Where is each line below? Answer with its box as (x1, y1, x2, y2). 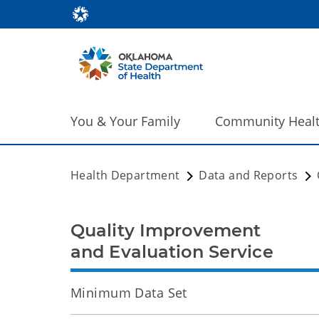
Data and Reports (199, 167, 298, 183)
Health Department (70, 167, 180, 183)
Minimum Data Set (70, 284, 187, 301)
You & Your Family (70, 113, 180, 130)
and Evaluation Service (70, 241, 273, 262)
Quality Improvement (70, 220, 261, 241)
